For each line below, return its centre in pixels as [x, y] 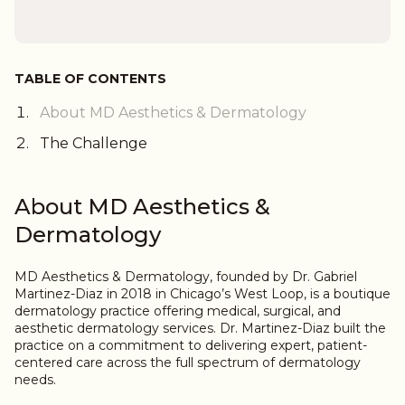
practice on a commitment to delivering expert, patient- [191, 346]
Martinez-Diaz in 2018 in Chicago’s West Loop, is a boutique [202, 294]
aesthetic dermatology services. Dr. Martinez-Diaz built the [200, 329]
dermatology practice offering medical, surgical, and [178, 311]
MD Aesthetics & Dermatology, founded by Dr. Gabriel [186, 277]
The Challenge [94, 144]
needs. [35, 380]
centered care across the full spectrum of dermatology [188, 363]
